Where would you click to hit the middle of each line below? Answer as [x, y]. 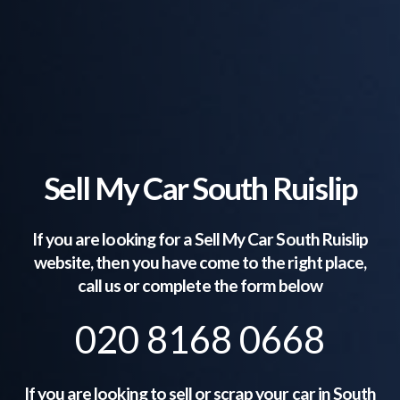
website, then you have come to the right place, [200, 262]
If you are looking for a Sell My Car [154, 239]
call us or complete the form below [200, 286]
